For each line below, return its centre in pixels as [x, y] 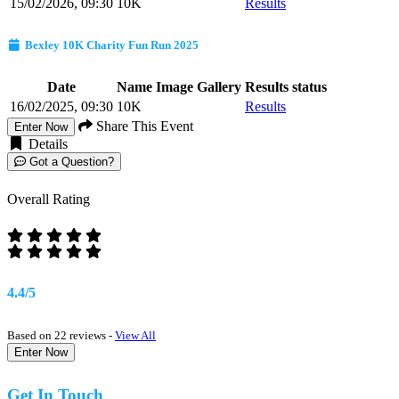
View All [135, 335]
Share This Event [143, 126]
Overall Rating [49, 199]
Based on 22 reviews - [61, 335]
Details [46, 144]
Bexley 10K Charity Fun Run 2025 [110, 45]
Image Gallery [199, 87]
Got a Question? [70, 162]
